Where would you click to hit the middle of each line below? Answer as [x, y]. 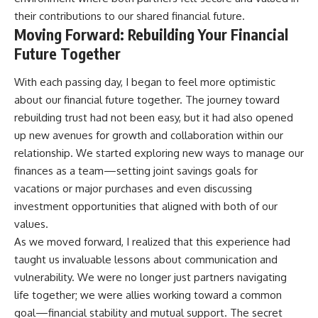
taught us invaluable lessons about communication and [146, 259]
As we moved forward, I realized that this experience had [152, 241]
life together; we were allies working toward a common [148, 295]
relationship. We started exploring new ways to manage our [159, 153]
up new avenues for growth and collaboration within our [149, 135]
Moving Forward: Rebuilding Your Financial [151, 35]
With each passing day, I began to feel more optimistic [145, 82]
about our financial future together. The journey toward [147, 99]
